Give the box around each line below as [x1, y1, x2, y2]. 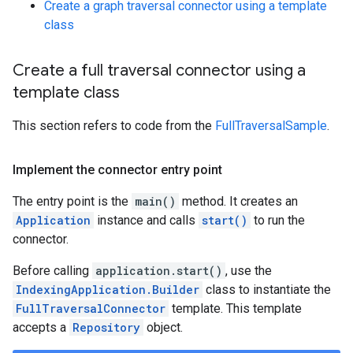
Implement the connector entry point [13, 162, 222, 177]
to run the [251, 213, 305, 228]
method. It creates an [179, 194, 298, 209]
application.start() [95, 263, 222, 278]
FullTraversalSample [215, 118, 327, 133]
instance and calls [94, 213, 199, 228]
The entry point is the [13, 194, 132, 209]
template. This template [169, 301, 302, 316]
